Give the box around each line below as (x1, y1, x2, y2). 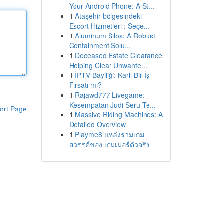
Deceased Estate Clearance (74, 50, 162, 60)
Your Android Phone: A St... (69, 1, 154, 11)
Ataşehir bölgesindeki (74, 11, 142, 21)
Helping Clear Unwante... (69, 60, 147, 70)
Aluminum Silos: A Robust (74, 31, 155, 40)
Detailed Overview (69, 119, 126, 129)
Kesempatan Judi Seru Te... (69, 100, 156, 110)
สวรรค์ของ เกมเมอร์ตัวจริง (69, 139, 149, 149)
